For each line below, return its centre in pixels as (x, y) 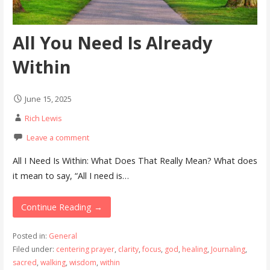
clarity (128, 249)
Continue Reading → (62, 207)
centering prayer (85, 249)
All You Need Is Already (112, 42)
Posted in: (30, 236)
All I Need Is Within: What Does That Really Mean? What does (135, 161)
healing (194, 249)
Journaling (228, 249)
